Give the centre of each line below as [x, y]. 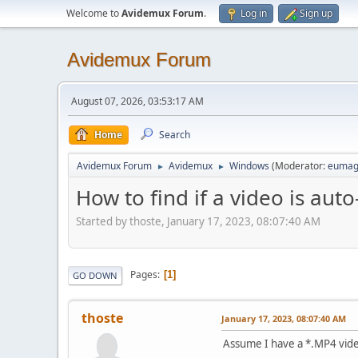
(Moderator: [300, 166]
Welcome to [94, 13]
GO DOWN [95, 275]
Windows [249, 166]
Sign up [316, 13]
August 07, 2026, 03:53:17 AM [137, 101]
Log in [254, 13]
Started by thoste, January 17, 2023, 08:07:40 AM [198, 221]
